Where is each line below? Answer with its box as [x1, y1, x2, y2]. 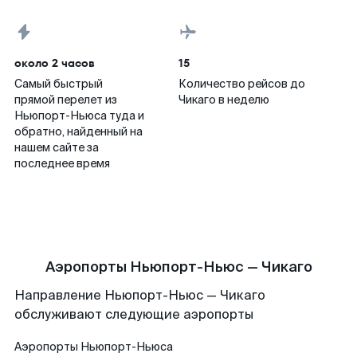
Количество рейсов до [178, 76, 305, 91]
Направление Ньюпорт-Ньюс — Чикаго [14, 287, 265, 304]
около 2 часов [14, 55, 95, 71]
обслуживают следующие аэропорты [14, 306, 253, 323]
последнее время [14, 156, 110, 171]
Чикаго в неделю [178, 92, 269, 107]
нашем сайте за [14, 140, 99, 155]
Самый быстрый [14, 76, 103, 91]
